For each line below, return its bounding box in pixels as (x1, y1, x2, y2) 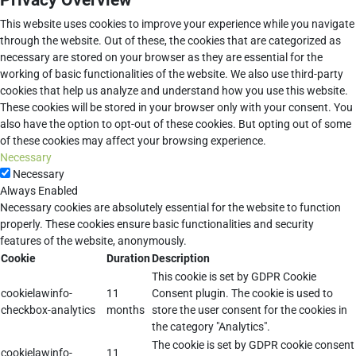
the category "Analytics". (152, 320, 270, 334)
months (106, 304, 145, 317)
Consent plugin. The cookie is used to (152, 287, 333, 300)
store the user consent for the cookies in (152, 304, 347, 317)
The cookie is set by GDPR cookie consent (152, 339, 354, 352)
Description (152, 252, 210, 265)
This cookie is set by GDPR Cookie (152, 270, 316, 284)
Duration (106, 252, 150, 265)
